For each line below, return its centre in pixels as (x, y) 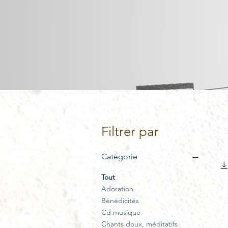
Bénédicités (120, 201)
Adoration (117, 189)
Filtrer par (130, 132)
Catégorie (119, 157)
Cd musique (121, 212)
